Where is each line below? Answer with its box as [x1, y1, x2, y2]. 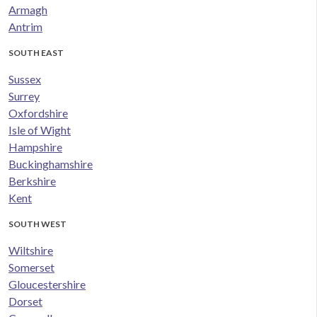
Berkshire [8, 174, 56, 188]
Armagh [8, 3, 47, 17]
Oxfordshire [8, 106, 68, 120]
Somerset [8, 260, 54, 275]
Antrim [8, 20, 42, 34]
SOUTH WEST [8, 219, 67, 230]
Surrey [8, 89, 40, 103]
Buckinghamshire [8, 157, 93, 171]
